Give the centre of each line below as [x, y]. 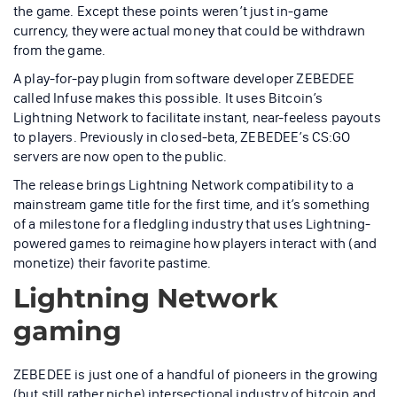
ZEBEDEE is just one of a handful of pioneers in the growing [196, 375]
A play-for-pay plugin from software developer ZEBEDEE [184, 79]
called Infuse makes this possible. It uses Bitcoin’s [168, 98]
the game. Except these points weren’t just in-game [171, 12]
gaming [67, 331]
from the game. [60, 51]
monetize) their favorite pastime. [113, 263]
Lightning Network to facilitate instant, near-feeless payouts [197, 118]
